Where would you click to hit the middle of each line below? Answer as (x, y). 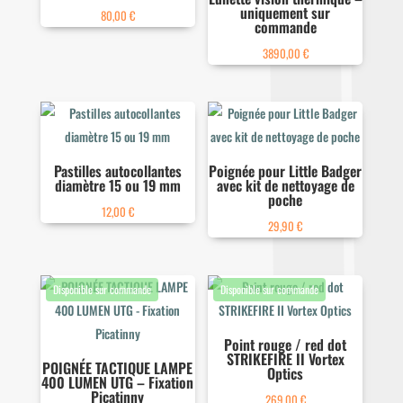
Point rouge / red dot (286, 344)
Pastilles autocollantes (117, 171)
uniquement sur (286, 13)
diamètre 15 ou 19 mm (117, 186)
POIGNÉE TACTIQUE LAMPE (118, 367)
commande (285, 27)
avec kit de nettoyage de (285, 186)
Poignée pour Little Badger (286, 171)
